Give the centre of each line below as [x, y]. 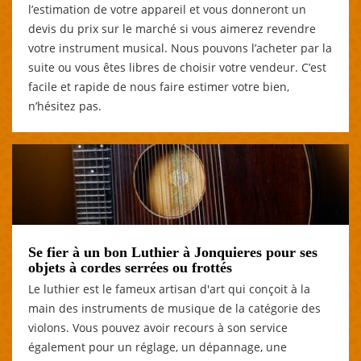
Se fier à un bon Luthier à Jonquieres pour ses [173, 252]
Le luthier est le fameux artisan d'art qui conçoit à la [169, 288]
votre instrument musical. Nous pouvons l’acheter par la [180, 48]
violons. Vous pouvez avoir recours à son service [158, 327]
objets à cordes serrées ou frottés [130, 267]
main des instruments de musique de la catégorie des [174, 308]
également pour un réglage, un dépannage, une [158, 346]
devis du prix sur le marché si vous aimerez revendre [172, 28]
